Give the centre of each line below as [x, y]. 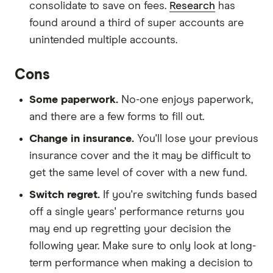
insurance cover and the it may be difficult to [140, 156]
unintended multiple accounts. [103, 41]
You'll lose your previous [196, 139]
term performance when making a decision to [141, 264]
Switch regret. [65, 195]
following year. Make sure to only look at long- [143, 246]
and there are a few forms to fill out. [117, 117]
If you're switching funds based [179, 195]
